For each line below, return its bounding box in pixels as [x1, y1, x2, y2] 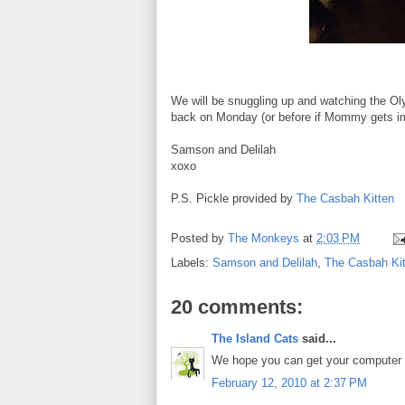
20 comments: [171, 295, 303, 318]
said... [298, 331, 336, 345]
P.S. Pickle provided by [171, 191, 297, 205]
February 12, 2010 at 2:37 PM [212, 375, 367, 390]
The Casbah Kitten [297, 191, 394, 205]
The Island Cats [212, 331, 298, 345]
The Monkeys [228, 231, 299, 245]
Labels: [171, 255, 212, 269]
